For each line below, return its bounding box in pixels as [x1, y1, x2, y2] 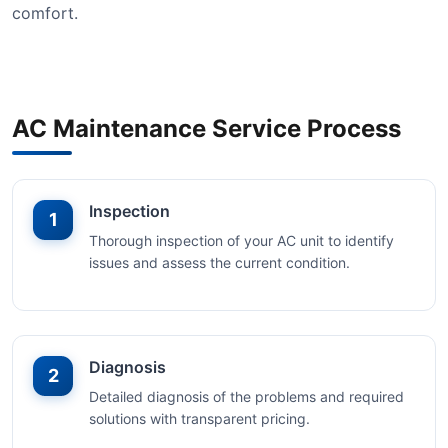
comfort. [12, 3, 78, 23]
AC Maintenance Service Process [12, 114, 401, 143]
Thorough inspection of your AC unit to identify [89, 232, 394, 249]
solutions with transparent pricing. [89, 410, 310, 427]
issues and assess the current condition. [89, 254, 350, 271]
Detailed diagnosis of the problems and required [89, 388, 404, 405]
